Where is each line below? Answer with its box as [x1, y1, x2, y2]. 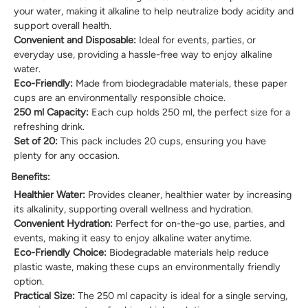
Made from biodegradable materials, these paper [73, 77, 287, 90]
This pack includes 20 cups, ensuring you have [58, 135, 266, 148]
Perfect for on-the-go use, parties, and [113, 217, 285, 230]
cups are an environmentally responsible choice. [14, 91, 225, 104]
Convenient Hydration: [14, 217, 113, 230]
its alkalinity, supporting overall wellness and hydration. [14, 203, 253, 216]
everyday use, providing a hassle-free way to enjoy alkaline [14, 48, 272, 61]
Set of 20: [14, 135, 58, 148]
